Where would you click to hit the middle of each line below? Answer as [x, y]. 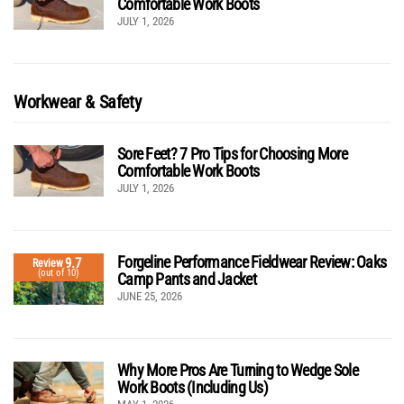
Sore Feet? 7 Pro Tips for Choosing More [232, 154]
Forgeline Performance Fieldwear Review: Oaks [252, 262]
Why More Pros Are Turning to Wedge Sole [238, 371]
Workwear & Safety [78, 102]
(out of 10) [59, 272]
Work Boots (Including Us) [193, 388]
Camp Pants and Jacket [187, 280]
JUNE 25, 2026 [150, 297]
